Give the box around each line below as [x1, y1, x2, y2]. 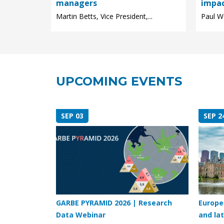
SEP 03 [61, 111, 83, 121]
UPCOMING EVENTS [56, 74, 182, 89]
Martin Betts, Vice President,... [56, 11, 152, 21]
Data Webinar [56, 210, 105, 220]
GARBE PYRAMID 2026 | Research [56, 198, 172, 208]
